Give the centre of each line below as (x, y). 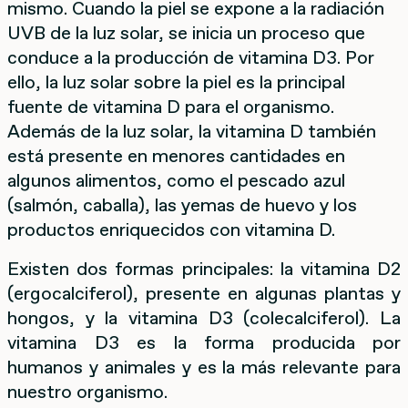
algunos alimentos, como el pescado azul (176, 180)
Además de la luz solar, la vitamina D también (192, 131)
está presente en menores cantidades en (176, 155)
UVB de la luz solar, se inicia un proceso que (186, 32)
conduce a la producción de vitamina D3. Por (191, 57)
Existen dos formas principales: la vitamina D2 (204, 268)
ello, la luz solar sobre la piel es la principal (176, 82)
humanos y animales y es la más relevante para (204, 367)
